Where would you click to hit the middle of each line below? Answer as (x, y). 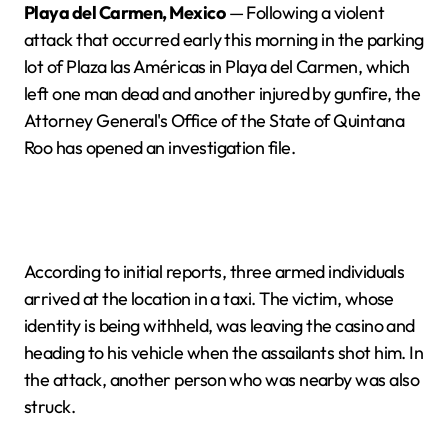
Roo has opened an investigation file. (160, 147)
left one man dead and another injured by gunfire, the (222, 93)
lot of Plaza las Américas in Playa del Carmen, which (217, 66)
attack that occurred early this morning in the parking (224, 39)
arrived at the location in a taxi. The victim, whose (209, 298)
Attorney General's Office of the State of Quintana (214, 120)
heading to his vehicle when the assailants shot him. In (224, 352)
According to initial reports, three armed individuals (214, 271)
